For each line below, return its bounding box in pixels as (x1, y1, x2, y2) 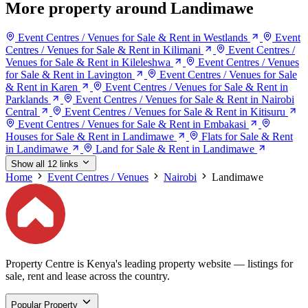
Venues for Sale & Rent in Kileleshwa (5, 56, 170, 69)
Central (5, 106, 37, 118)
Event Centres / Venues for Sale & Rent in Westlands (18, 32, 247, 44)
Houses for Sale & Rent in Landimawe (5, 131, 174, 143)
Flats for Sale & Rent (201, 131, 293, 143)
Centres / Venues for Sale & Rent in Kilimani (5, 44, 201, 56)
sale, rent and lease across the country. (5, 269, 170, 282)
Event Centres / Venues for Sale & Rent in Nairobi (76, 93, 294, 106)
